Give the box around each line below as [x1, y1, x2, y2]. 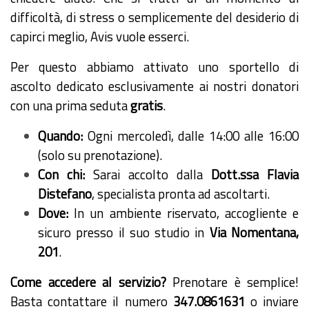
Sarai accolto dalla [85, 164, 211, 184]
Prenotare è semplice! [166, 272, 299, 292]
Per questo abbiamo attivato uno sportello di [10, 57, 299, 77]
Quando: [38, 126, 83, 146]
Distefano [38, 183, 92, 203]
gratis [130, 95, 163, 115]
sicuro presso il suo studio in [38, 222, 210, 242]
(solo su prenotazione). [38, 145, 162, 165]
